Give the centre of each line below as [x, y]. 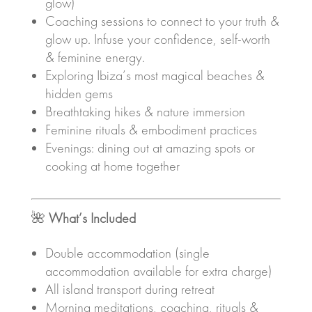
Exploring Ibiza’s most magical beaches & [155, 75]
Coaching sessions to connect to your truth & [162, 21]
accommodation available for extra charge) [158, 271]
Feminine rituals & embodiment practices [151, 130]
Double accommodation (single [127, 253]
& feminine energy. [95, 57]
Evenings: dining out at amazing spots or [150, 148]
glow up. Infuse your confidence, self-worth [157, 39]
